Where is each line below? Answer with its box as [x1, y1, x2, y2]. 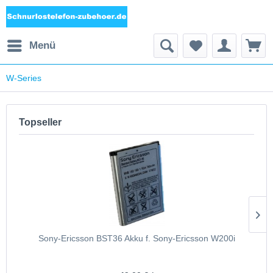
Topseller [19, 117, 62, 127]
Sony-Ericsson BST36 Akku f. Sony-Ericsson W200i [38, 233, 235, 243]
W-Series [6, 73, 41, 83]
